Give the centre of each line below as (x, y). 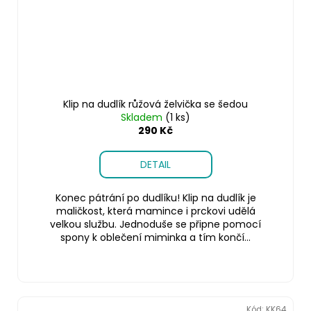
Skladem (143, 117)
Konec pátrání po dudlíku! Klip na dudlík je (155, 197)
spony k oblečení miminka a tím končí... (155, 237)
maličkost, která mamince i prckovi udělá (155, 211)
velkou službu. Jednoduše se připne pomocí (155, 224)
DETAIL (155, 164)
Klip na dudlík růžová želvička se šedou (155, 104)
